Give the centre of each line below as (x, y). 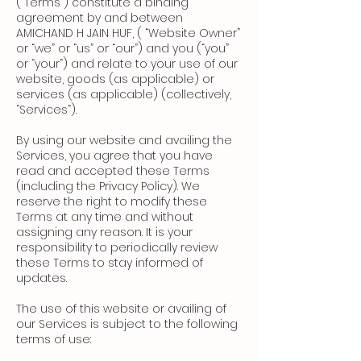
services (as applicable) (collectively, (124, 95)
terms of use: (54, 340)
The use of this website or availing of (121, 309)
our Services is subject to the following (127, 324)
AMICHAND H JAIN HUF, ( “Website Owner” (128, 33)
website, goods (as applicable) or (115, 79)
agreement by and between (100, 18)
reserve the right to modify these (112, 202)
